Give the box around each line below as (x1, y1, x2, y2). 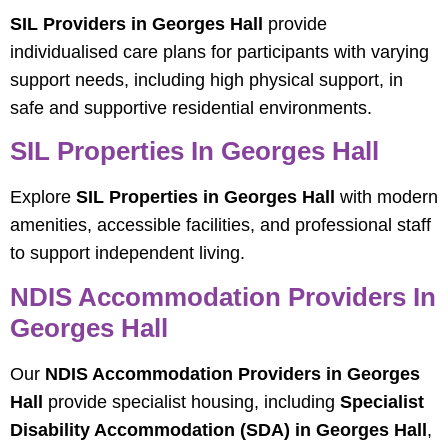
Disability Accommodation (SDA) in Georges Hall (10, 419, 427, 440)
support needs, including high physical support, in (10, 69, 403, 90)
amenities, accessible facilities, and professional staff (10, 215, 431, 236)
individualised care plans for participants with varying (10, 41, 429, 62)
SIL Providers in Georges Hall (10, 13, 263, 34)
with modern (335, 187, 438, 208)
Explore (10, 187, 76, 208)
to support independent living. (10, 243, 245, 264)
